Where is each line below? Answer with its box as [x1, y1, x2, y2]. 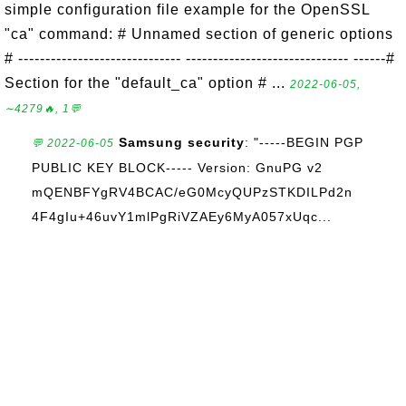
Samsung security [119, 135, 245, 150]
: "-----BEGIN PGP [245, 135, 363, 150]
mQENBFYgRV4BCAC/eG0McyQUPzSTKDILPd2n [32, 185, 353, 199]
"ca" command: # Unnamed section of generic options [5, 26, 393, 42]
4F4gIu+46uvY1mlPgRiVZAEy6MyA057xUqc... [32, 209, 332, 224]
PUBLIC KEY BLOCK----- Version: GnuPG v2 [32, 160, 323, 175]
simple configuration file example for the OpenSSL [5, 2, 370, 17]
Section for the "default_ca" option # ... [5, 75, 290, 91]
